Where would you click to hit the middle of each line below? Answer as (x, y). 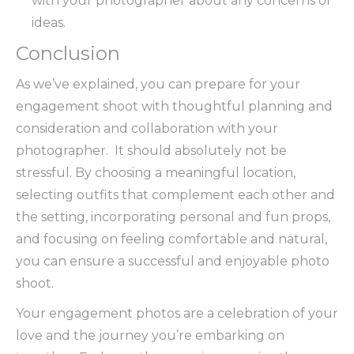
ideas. (49, 23)
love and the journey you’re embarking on (150, 336)
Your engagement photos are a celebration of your (177, 314)
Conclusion (68, 54)
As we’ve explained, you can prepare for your (158, 85)
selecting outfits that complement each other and (175, 195)
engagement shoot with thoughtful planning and (174, 107)
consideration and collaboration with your (147, 129)
